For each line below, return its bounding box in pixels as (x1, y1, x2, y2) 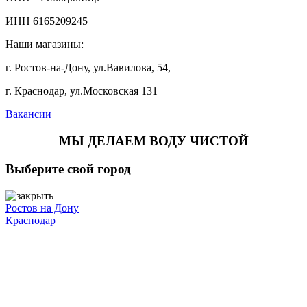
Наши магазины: (5, 38, 84, 51)
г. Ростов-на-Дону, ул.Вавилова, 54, (5, 62, 171, 74)
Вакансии (5, 108, 51, 121)
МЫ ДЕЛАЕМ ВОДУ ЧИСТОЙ (58, 134, 249, 149)
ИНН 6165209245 (5, 15, 88, 27)
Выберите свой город (5, 161, 131, 176)
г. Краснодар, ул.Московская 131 (5, 85, 158, 97)
